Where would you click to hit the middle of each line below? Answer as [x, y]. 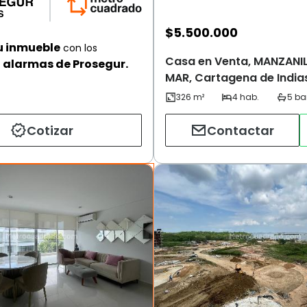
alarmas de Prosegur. [65, 64]
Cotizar [50, 130]
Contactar [241, 130]
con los [79, 48]
